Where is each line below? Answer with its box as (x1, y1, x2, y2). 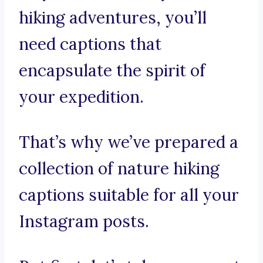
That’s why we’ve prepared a (19, 131, 238, 153)
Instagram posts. (19, 211, 149, 232)
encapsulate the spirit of (19, 60, 205, 82)
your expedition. (19, 86, 144, 108)
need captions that (19, 33, 161, 55)
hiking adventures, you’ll (19, 7, 207, 29)
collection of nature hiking (19, 158, 220, 180)
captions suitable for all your (19, 184, 239, 206)
